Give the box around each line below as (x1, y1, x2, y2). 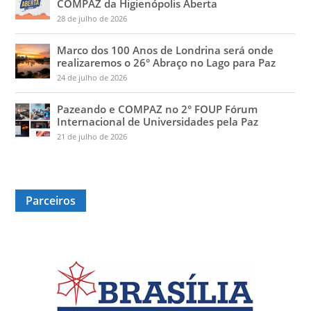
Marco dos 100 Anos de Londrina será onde (57, 42, 274, 57)
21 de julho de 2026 (57, 131, 128, 142)
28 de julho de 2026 (57, 13, 128, 24)
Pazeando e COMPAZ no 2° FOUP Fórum (57, 101, 258, 116)
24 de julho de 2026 (57, 72, 128, 83)
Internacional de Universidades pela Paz (57, 114, 259, 128)
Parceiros (26, 193, 76, 209)
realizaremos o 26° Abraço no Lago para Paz (57, 55, 276, 69)
